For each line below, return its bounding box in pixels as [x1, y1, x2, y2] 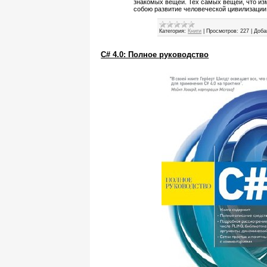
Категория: [159, 28, 187, 35]
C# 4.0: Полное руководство [101, 50, 209, 60]
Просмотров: [206, 28, 239, 35]
